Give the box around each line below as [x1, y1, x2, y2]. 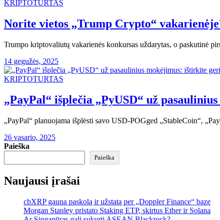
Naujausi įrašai [4, 174, 80, 187]
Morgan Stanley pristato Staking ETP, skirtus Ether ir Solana [24, 206, 211, 215]
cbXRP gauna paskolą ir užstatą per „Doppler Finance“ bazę [24, 197, 211, 206]
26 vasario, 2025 [4, 133, 55, 141]
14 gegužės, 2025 [4, 57, 58, 66]
